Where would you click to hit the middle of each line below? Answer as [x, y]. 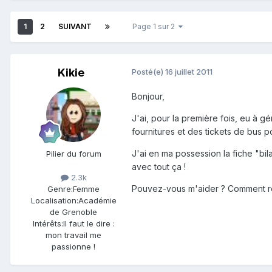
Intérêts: [48, 224]
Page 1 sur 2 [155, 27]
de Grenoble [73, 212]
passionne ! [73, 247]
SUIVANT [75, 27]
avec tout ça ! [159, 167]
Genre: [60, 189]
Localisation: [54, 201]
